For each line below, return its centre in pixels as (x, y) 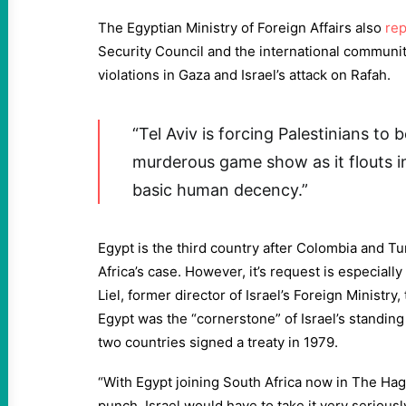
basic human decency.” (220, 190)
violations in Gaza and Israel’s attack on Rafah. (244, 75)
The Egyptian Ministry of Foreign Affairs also (242, 28)
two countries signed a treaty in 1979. (218, 342)
